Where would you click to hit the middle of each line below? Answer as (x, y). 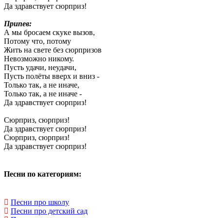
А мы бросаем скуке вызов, (49, 32)
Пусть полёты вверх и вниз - (52, 76)
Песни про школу (40, 202)
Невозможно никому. (39, 59)
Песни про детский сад (49, 211)
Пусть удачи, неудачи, (40, 67)
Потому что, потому (37, 41)
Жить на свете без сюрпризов (53, 50)
